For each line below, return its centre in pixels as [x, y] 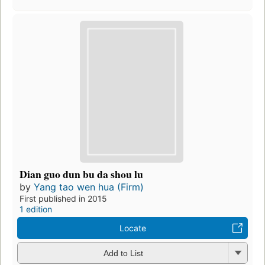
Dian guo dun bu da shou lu [81, 174]
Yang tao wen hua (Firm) [89, 187]
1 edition [36, 209]
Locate [132, 228]
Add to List [123, 253]
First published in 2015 [63, 198]
